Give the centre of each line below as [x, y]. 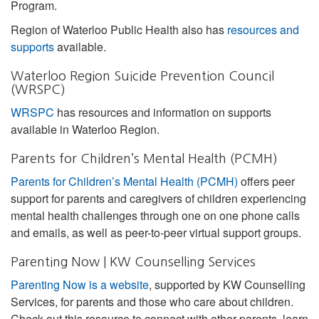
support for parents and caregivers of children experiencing [158, 198]
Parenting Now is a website [80, 284]
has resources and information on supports [163, 112]
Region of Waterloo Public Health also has [119, 29]
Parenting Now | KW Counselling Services [133, 262]
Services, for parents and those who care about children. [152, 301]
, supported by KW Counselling [227, 284]
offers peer [266, 181]
